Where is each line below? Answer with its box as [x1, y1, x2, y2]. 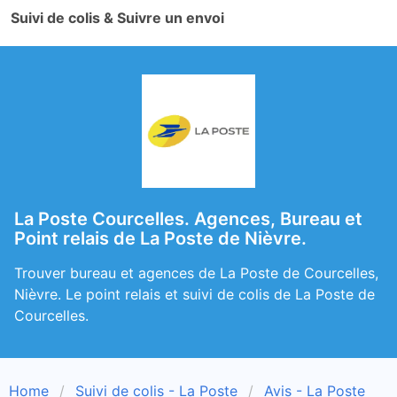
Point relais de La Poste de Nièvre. [14, 228, 307, 249]
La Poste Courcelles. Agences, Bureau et [14, 208, 362, 230]
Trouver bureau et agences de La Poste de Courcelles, [14, 264, 378, 282]
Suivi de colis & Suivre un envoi [11, 9, 224, 27]
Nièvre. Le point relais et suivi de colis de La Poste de [14, 285, 375, 303]
